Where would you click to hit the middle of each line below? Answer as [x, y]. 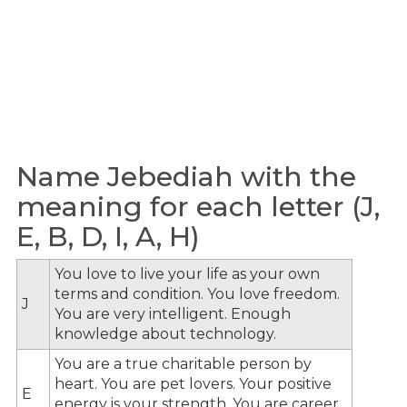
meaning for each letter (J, [198, 207]
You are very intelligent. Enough [173, 313]
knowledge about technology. [165, 333]
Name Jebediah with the [186, 177]
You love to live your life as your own [187, 273]
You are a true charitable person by [183, 363]
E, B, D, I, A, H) [108, 237]
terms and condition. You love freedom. [197, 293]
